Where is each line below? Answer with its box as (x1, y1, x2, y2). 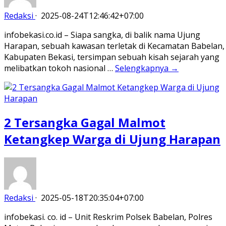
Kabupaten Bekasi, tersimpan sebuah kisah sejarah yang (4, 51, 219, 63)
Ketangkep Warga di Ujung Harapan (4, 131, 220, 148)
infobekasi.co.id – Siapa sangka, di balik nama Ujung (4, 29, 200, 41)
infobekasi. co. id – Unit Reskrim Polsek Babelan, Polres (4, 211, 212, 223)
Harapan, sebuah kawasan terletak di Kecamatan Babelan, (4, 40, 224, 52)
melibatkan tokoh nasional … (4, 63, 115, 74)
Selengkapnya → (115, 63, 179, 74)
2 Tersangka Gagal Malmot (4, 114, 165, 131)
